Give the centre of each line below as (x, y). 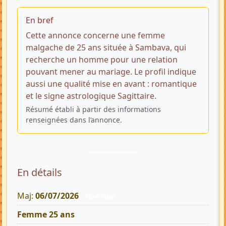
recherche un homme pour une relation (102, 59)
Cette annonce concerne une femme (95, 35)
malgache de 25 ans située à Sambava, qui (106, 47)
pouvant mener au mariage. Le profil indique (111, 71)
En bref (40, 20)
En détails (40, 172)
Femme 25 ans (46, 215)
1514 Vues (100, 196)
